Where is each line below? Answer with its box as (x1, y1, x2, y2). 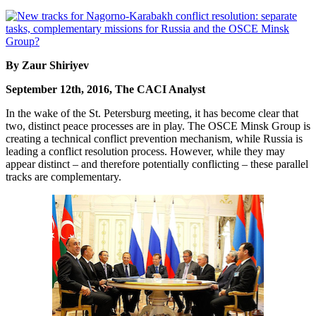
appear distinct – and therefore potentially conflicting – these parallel (6, 158, 308, 171)
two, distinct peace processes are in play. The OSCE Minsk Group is (6, 120, 310, 133)
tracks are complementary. (6, 171, 121, 183)
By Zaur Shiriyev (6, 59, 89, 72)
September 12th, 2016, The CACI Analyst (6, 83, 205, 96)
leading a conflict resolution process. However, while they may (6, 145, 285, 158)
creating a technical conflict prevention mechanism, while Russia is (6, 133, 303, 145)
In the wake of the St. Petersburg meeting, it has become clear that (6, 107, 298, 120)
